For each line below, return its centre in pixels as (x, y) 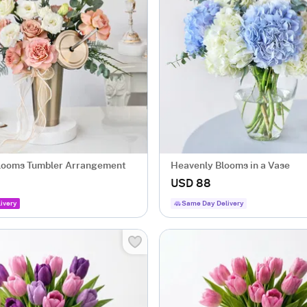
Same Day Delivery (213, 204)
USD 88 (191, 184)
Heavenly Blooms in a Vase (230, 166)
